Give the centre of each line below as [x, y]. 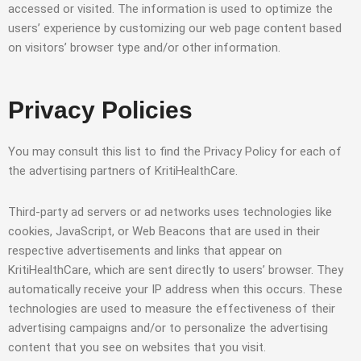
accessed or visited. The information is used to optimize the [170, 9]
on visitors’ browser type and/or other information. [144, 48]
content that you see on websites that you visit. [137, 347]
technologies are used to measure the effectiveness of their [172, 308]
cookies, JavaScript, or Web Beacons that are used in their [164, 231]
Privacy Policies [100, 110]
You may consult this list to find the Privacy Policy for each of [175, 152]
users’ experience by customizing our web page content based [175, 29]
